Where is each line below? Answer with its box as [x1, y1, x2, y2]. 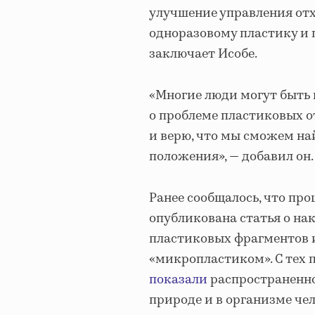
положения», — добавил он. [149, 148, 314, 167]
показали [149, 271, 207, 290]
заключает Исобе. [149, 45, 257, 64]
